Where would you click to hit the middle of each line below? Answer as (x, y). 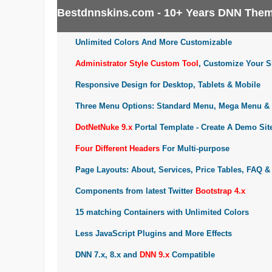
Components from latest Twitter (135, 191)
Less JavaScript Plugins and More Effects (154, 233)
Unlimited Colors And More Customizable (154, 42)
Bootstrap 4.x (220, 191)
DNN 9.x (153, 254)
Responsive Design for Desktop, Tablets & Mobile (168, 84)
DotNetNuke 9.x (104, 127)
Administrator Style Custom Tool (137, 63)
